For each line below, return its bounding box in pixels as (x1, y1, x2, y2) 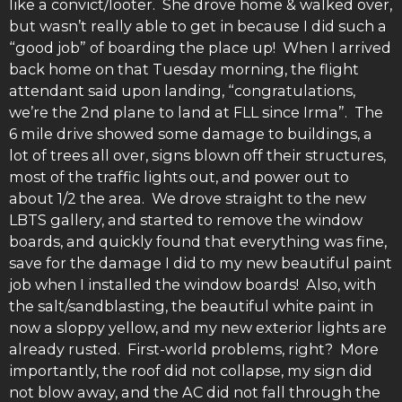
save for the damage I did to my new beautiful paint (9, 254, 392, 273)
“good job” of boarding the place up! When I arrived (9, 39, 391, 57)
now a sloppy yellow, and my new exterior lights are (9, 319, 387, 337)
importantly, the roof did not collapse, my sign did (9, 362, 372, 380)
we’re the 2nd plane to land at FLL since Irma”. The (9, 103, 383, 122)
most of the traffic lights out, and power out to (9, 168, 349, 187)
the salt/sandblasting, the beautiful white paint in (9, 297, 373, 316)
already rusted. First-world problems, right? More (9, 340, 379, 359)
